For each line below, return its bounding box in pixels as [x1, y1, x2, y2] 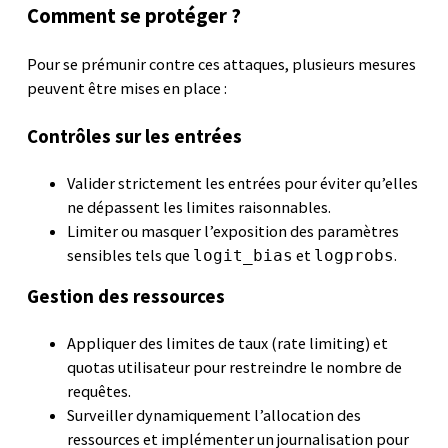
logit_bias [193, 246, 294, 266]
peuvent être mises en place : [27, 78, 228, 99]
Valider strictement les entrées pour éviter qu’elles [67, 173, 419, 194]
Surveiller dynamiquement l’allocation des [67, 404, 362, 425]
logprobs [314, 246, 395, 266]
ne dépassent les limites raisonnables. [67, 197, 332, 218]
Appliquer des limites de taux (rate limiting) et [67, 332, 389, 353]
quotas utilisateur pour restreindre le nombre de [67, 356, 403, 377]
